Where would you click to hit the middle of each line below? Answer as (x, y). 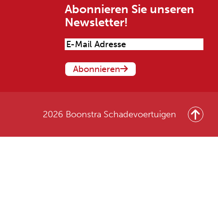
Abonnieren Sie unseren (130, 9)
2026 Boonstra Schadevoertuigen (109, 114)
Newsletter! (97, 22)
